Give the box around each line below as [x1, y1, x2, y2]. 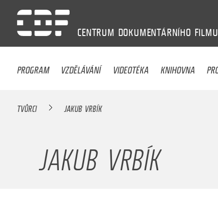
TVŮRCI [17, 99, 37, 115]
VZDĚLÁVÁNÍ [61, 58, 101, 77]
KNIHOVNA [161, 58, 196, 77]
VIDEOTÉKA [112, 58, 149, 77]
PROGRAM [17, 58, 50, 77]
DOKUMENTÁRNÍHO [118, 26, 191, 38]
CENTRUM [77, 26, 115, 38]
